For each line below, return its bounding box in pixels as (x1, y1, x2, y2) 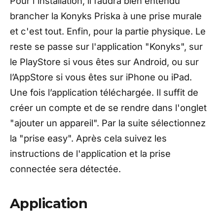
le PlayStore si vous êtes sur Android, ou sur (10, 56, 199, 68)
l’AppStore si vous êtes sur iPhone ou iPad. (10, 72, 192, 83)
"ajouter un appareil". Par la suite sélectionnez (10, 117, 206, 129)
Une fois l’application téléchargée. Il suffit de (10, 87, 198, 98)
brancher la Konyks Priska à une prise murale (10, 10, 202, 22)
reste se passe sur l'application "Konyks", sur (10, 41, 203, 52)
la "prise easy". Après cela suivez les (10, 133, 167, 144)
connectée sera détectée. (10, 163, 121, 175)
